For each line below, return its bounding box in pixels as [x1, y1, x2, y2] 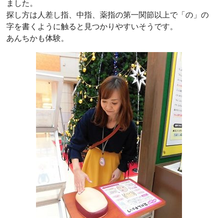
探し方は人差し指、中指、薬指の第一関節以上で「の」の [6, 10, 209, 19]
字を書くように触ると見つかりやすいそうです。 [6, 21, 178, 31]
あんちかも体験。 [6, 33, 69, 43]
